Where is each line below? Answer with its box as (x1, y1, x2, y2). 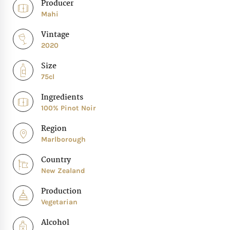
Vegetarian (41, 198, 78, 207)
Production (41, 185, 82, 198)
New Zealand (41, 166, 85, 176)
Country (41, 154, 71, 167)
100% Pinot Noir (41, 104, 96, 113)
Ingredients (41, 91, 83, 104)
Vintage (41, 29, 69, 42)
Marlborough (41, 135, 86, 144)
